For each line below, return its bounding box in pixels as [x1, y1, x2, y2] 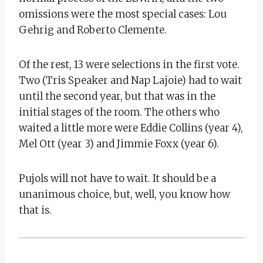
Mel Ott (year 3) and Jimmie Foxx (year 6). [19, 137, 219, 150]
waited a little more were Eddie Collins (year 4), [19, 121, 243, 134]
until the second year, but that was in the [19, 89, 215, 103]
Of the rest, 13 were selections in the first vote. [19, 58, 240, 71]
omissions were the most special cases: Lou [19, 7, 227, 21]
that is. [19, 203, 52, 217]
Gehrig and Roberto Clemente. [19, 23, 167, 36]
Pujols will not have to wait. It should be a [19, 171, 216, 185]
